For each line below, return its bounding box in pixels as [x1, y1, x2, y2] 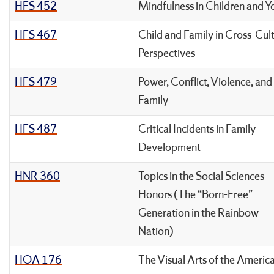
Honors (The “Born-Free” [138, 187, 253, 202]
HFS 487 [15, 122, 57, 137]
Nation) [138, 224, 174, 239]
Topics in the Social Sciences [138, 169, 264, 184]
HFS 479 [15, 75, 57, 90]
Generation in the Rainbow [138, 206, 259, 221]
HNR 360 [15, 169, 60, 184]
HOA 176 [15, 253, 62, 268]
